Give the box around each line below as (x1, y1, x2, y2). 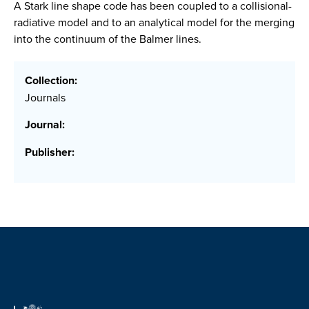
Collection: (25, 72, 77, 89)
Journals (25, 90, 66, 106)
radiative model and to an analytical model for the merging (14, 14, 295, 30)
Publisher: (25, 144, 74, 161)
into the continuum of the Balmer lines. (14, 31, 201, 46)
